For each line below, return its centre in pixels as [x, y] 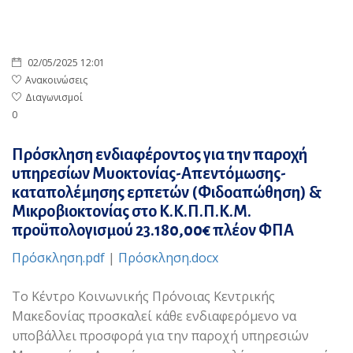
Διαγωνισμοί [54, 97]
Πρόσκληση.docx [168, 258]
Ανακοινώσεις [56, 80]
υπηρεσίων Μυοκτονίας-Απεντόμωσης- [149, 173]
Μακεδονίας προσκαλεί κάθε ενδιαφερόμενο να [154, 316]
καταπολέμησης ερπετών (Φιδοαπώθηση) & [167, 192]
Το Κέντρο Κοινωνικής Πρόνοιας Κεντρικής [143, 296]
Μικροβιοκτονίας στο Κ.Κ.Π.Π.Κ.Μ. [132, 211]
